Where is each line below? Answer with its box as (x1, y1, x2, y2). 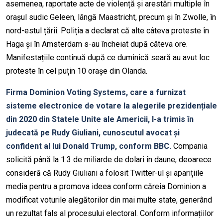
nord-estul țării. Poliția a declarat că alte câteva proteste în (6, 26, 209, 36)
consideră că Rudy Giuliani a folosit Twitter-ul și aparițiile (6, 168, 204, 178)
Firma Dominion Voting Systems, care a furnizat (6, 88, 186, 98)
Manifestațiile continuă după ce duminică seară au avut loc (6, 53, 210, 63)
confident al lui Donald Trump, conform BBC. (6, 141, 173, 151)
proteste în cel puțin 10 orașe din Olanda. (6, 66, 147, 76)
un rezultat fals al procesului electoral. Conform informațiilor (6, 209, 214, 219)
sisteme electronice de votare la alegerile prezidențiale (6, 101, 217, 111)
